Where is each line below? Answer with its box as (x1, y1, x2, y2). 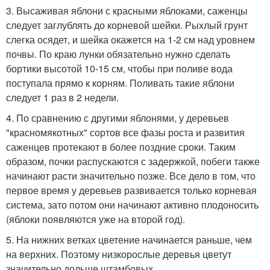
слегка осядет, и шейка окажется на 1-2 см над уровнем (6, 33, 255, 47)
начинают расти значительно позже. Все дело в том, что (6, 169, 256, 183)
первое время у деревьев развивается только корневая (6, 183, 257, 198)
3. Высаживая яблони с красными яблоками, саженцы (6, 4, 248, 18)
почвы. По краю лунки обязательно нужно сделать (6, 47, 230, 61)
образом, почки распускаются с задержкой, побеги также (6, 154, 260, 169)
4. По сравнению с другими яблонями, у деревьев (6, 111, 229, 125)
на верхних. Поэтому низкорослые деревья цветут (6, 247, 231, 262)
